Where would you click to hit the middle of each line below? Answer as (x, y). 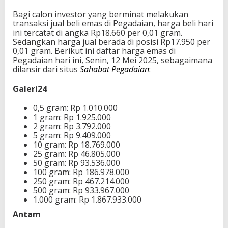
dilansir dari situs (46, 69)
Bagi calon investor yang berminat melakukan (101, 14)
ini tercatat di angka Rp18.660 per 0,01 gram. (97, 32)
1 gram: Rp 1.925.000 (72, 117)
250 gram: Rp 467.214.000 (81, 181)
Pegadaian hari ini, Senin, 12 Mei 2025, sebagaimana (112, 60)
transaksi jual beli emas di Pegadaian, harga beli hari (113, 23)
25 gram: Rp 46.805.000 (77, 153)
